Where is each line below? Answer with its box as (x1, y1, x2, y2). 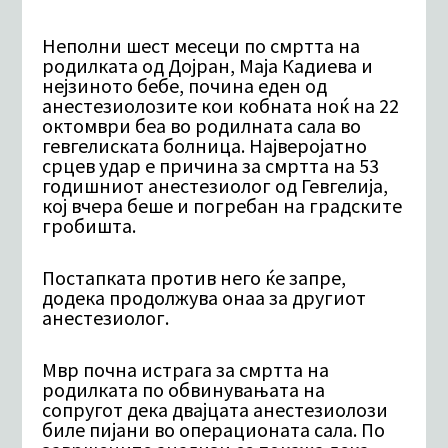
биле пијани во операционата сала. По (42, 417, 386, 442)
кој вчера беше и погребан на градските (42, 193, 403, 218)
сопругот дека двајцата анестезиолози (42, 397, 389, 422)
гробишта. (42, 213, 137, 238)
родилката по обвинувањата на (42, 377, 326, 402)
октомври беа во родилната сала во (42, 113, 362, 138)
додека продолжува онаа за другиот (42, 285, 367, 310)
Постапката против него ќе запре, (42, 265, 347, 290)
